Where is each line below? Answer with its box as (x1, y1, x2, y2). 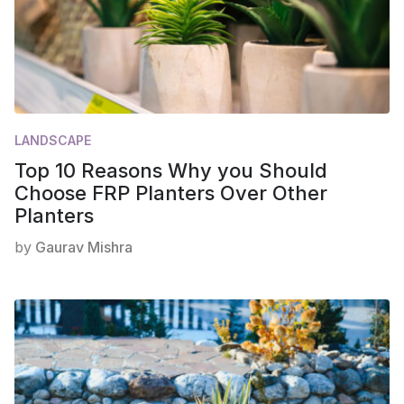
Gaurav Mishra (35, 237, 133, 256)
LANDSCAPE (14, 132, 91, 148)
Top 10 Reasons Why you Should (14, 158, 327, 182)
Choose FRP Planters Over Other (14, 180, 327, 205)
